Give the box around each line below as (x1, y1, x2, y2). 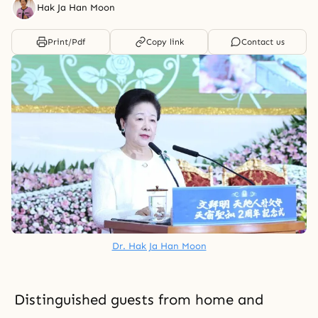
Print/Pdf (47, 37, 85, 47)
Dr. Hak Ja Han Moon (111, 241, 207, 253)
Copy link (146, 37, 184, 47)
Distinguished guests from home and (14, 291, 263, 309)
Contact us (241, 37, 285, 47)
